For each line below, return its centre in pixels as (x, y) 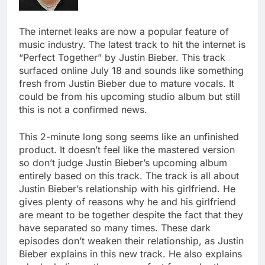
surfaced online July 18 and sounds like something (131, 71)
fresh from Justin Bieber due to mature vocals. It (127, 84)
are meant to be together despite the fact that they (131, 215)
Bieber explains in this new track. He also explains (130, 254)
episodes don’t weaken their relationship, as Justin (131, 241)
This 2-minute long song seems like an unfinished (129, 137)
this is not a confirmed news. (83, 110)
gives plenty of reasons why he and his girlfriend (127, 202)
